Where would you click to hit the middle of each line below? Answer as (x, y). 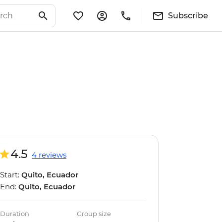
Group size (94, 214)
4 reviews (49, 155)
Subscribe (188, 15)
